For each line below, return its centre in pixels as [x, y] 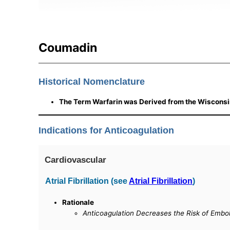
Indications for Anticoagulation [107, 130]
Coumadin [68, 48]
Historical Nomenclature [92, 82]
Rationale [78, 203]
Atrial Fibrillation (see [87, 181]
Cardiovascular [76, 160]
